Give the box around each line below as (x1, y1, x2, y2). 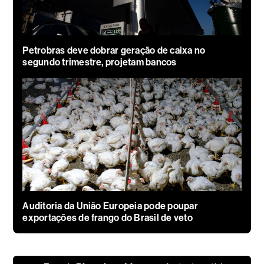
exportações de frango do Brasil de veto (22, 212, 193, 224)
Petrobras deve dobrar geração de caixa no (22, 45, 206, 57)
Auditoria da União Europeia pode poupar (22, 200, 198, 212)
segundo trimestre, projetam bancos (22, 57, 177, 68)
